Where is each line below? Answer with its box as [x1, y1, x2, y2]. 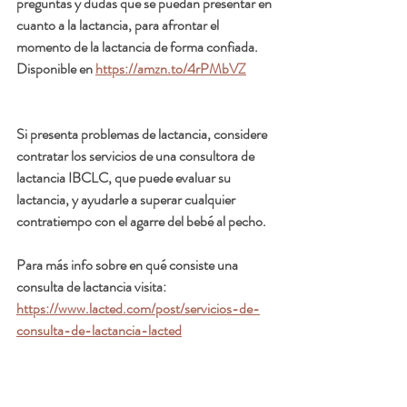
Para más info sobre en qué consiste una [16, 254, 241, 276]
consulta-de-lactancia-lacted [16, 320, 182, 342]
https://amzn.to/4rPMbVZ [95, 58, 246, 80]
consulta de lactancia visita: [16, 276, 172, 298]
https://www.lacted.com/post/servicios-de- [16, 298, 260, 320]
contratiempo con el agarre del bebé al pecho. [16, 211, 269, 233]
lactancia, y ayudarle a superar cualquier [16, 189, 238, 211]
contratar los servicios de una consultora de [16, 145, 257, 167]
